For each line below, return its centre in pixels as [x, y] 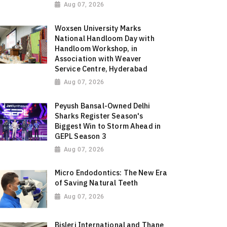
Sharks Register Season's [99, 116]
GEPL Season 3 [80, 136]
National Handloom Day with [104, 38]
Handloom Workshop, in [96, 48]
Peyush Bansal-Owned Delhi [102, 105]
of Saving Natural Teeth [96, 183]
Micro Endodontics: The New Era [111, 173]
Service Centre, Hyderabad [101, 68]
